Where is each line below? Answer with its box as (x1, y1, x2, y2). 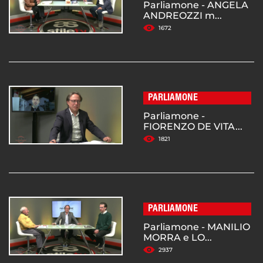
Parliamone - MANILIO (143, 221, 250, 233)
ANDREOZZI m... (143, 10, 222, 22)
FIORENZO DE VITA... (143, 121, 242, 133)
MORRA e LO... (143, 232, 212, 244)
